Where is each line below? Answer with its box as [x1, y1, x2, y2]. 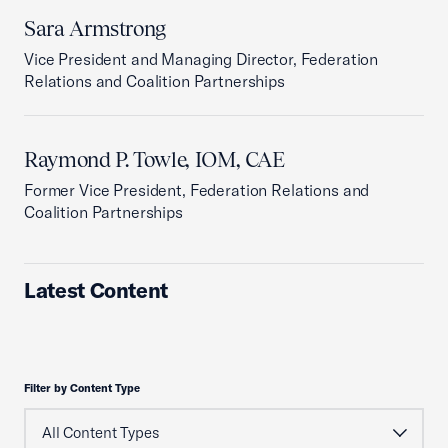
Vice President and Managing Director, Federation [24, 49, 379, 69]
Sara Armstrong [24, 16, 167, 41]
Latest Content [24, 277, 169, 303]
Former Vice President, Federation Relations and [24, 180, 370, 200]
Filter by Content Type [24, 381, 140, 395]
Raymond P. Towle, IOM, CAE [24, 147, 285, 172]
